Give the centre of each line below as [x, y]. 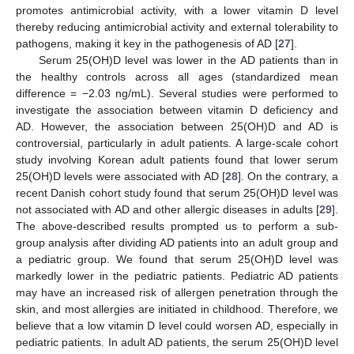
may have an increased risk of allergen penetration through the [177, 293]
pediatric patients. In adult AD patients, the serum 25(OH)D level [177, 343]
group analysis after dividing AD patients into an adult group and [177, 243]
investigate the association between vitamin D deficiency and [177, 110]
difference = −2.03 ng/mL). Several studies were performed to [177, 94]
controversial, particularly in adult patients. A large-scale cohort [177, 143]
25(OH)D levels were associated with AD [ [121, 177]
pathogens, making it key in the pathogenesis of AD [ [147, 44]
